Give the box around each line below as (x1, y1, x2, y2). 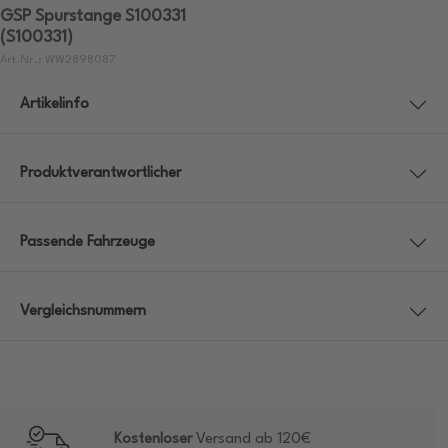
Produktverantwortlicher (20, 166, 181, 182)
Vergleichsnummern (20, 304, 146, 320)
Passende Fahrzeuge (20, 235, 155, 251)
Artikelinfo (20, 97, 89, 113)
